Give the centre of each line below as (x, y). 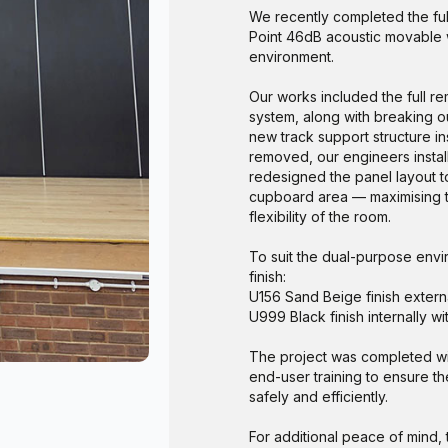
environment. (291, 56)
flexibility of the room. (319, 216)
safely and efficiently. (318, 396)
